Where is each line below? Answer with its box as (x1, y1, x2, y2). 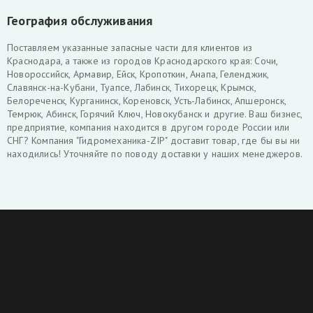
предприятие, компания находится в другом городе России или (7, 121, 290, 133)
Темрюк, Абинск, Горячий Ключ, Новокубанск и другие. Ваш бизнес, (7, 108, 303, 120)
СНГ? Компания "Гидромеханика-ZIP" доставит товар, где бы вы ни (7, 134, 300, 147)
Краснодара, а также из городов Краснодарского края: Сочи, (7, 54, 278, 67)
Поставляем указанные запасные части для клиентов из (7, 41, 253, 54)
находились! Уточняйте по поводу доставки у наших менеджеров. (7, 147, 303, 160)
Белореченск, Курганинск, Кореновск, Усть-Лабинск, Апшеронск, (7, 94, 286, 107)
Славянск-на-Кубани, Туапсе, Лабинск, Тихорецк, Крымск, (7, 81, 256, 94)
